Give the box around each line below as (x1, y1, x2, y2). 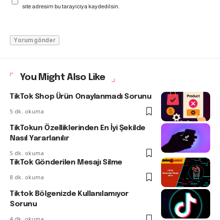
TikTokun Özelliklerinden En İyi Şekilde (10, 124, 145, 132)
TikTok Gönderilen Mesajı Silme (10, 158, 122, 166)
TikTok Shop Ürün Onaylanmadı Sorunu (10, 92, 152, 101)
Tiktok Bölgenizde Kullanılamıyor (10, 190, 129, 198)
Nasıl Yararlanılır (10, 134, 69, 142)
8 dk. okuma (10, 173, 44, 181)
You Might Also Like (20, 72, 106, 82)
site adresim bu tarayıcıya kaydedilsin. (22, 2, 119, 10)
